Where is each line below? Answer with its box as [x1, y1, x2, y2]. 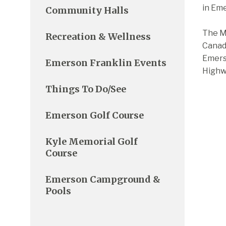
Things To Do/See [45, 83, 126, 95]
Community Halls [45, 4, 129, 16]
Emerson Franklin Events [45, 56, 166, 69]
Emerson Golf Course [45, 109, 144, 121]
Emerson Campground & [45, 173, 160, 185]
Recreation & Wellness [45, 30, 151, 42]
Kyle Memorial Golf [45, 135, 138, 147]
